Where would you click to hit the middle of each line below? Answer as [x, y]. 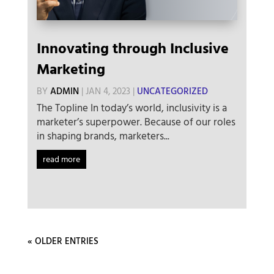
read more [61, 160]
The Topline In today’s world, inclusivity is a [131, 109]
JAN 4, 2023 [108, 92]
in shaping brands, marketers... [103, 137]
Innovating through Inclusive [132, 50]
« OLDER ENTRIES [63, 242]
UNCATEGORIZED [172, 92]
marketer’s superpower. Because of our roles [136, 123]
